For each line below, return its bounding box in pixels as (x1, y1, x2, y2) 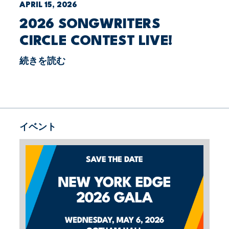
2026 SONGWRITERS (19, 17, 161, 31)
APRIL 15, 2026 (19, 1, 78, 9)
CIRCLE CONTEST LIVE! (19, 34, 172, 48)
